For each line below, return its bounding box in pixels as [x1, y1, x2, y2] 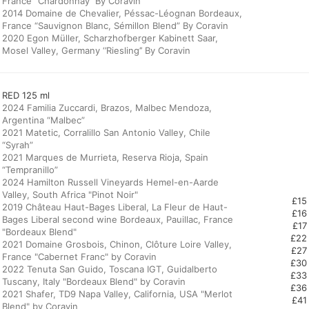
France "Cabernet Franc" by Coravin [2, 251, 157, 262]
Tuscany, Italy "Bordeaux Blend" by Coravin [2, 276, 186, 287]
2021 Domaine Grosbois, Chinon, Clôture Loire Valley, [2, 239, 232, 250]
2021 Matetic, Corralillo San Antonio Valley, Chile [2, 127, 210, 138]
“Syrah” [2, 139, 33, 150]
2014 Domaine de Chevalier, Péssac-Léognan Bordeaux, [2, 8, 242, 19]
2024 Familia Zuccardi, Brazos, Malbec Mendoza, [2, 102, 212, 113]
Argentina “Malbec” [2, 114, 85, 126]
